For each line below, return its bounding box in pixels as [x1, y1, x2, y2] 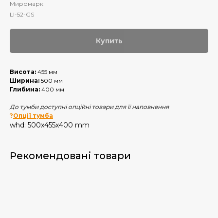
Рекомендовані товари [10, 150, 131, 162]
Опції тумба [13, 112, 53, 119]
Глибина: [10, 86, 41, 93]
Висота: [10, 68, 37, 75]
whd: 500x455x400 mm [10, 121, 90, 129]
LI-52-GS [10, 11, 34, 18]
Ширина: [10, 77, 41, 84]
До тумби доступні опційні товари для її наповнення [10, 103, 169, 110]
